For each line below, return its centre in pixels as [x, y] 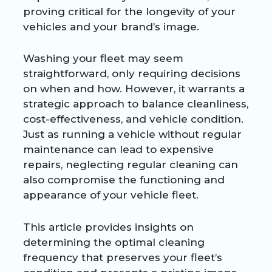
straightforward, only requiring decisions [132, 74]
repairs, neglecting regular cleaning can [131, 165]
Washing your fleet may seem [103, 59]
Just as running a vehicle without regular [132, 134]
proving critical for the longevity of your [129, 12]
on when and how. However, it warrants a [134, 89]
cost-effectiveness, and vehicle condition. [133, 119]
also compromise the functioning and [124, 180]
